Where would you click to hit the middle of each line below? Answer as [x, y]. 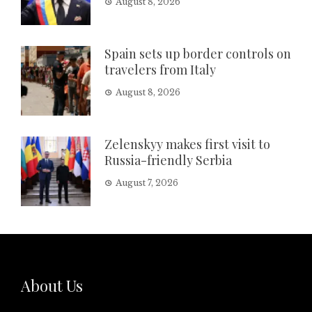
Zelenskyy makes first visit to [187, 144]
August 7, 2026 [147, 182]
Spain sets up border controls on [198, 53]
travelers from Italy [160, 69]
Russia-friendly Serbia [168, 160]
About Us [52, 285]
